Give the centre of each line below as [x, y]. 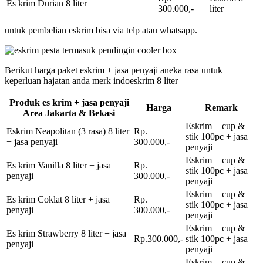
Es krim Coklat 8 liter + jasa [58, 199]
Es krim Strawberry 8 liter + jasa [66, 233]
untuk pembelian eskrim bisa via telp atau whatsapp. [101, 30]
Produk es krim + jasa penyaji [69, 102]
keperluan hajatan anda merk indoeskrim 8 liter [91, 80]
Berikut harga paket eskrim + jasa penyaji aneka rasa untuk [114, 70]
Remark [221, 107]
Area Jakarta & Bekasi [69, 113]
